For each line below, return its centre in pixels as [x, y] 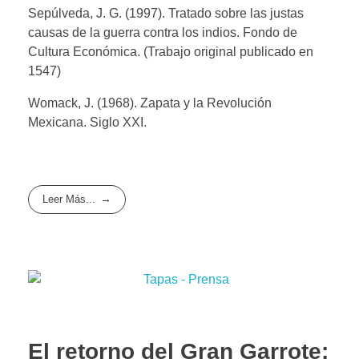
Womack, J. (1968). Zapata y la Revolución [150, 103]
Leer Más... [69, 200]
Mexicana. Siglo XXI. [87, 122]
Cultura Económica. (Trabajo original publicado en [171, 51]
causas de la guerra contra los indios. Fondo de [163, 32]
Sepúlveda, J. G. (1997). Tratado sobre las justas [166, 13]
